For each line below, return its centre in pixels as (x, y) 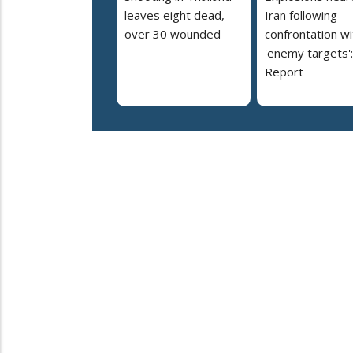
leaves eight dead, (175, 15)
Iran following (301, 15)
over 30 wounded (173, 33)
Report (284, 71)
